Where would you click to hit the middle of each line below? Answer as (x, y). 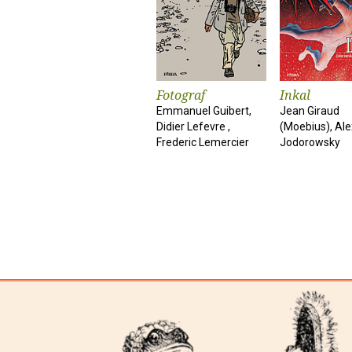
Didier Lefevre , (193, 126)
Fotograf (181, 95)
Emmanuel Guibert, (204, 111)
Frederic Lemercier (203, 142)
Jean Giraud (310, 111)
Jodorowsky (310, 142)
